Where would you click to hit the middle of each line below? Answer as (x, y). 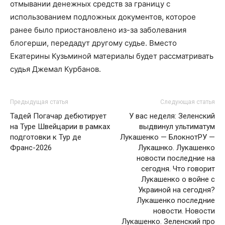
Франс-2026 (31, 147)
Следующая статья (188, 102)
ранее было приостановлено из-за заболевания (98, 30)
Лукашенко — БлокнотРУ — (167, 137)
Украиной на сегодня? (177, 190)
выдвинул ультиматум (177, 126)
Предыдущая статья (39, 102)
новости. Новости (184, 211)
